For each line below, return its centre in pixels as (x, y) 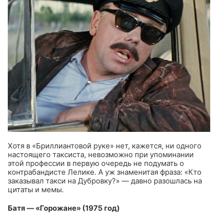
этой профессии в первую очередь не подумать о (96, 163)
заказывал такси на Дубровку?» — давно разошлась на (105, 181)
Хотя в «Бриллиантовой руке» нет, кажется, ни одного (105, 146)
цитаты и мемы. (36, 190)
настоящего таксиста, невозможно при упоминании (101, 155)
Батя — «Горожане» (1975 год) (64, 208)
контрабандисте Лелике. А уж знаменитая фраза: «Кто (105, 172)
